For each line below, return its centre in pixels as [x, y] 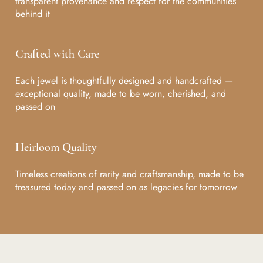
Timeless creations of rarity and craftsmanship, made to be [129, 174]
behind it [32, 14]
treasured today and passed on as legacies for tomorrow [126, 187]
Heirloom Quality [56, 148]
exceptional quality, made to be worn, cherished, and [120, 94]
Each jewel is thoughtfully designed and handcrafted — [124, 81]
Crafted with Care [57, 54]
